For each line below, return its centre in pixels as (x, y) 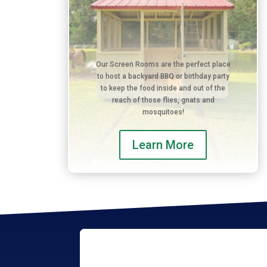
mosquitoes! (163, 112)
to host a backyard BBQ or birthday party (163, 76)
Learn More (163, 145)
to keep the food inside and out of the (163, 88)
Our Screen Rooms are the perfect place (163, 64)
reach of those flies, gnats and (163, 100)
